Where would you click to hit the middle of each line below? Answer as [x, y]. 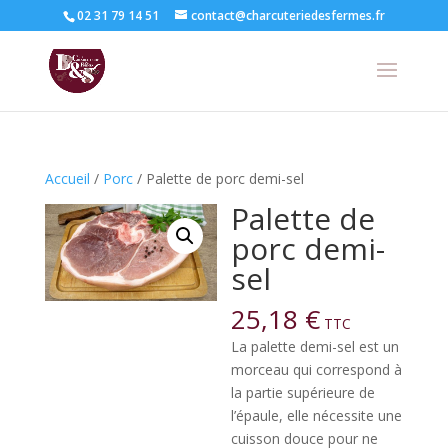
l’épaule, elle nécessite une [317, 415]
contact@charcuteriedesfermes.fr [287, 15]
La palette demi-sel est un [315, 346]
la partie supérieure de [303, 392]
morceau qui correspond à [317, 369]
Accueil [67, 178]
